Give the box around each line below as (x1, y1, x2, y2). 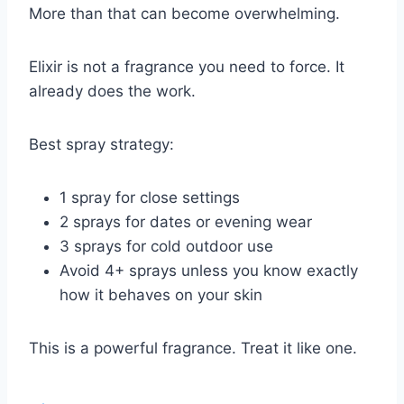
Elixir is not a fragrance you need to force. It (29, 57, 344, 76)
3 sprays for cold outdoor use (60, 236, 273, 255)
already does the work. (29, 81, 196, 100)
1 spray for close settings (60, 188, 240, 207)
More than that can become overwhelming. (29, 4, 340, 23)
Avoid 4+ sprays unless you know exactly (60, 261, 358, 280)
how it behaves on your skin (60, 285, 262, 304)
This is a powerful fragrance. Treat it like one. (29, 338, 357, 357)
